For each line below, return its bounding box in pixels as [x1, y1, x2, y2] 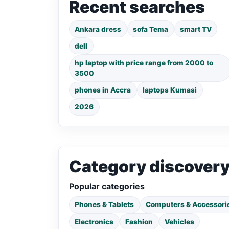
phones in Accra [75, 86, 131, 95]
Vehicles [164, 217, 194, 226]
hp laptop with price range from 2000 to [75, 58, 214, 67]
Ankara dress [75, 25, 122, 33]
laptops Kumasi [143, 86, 197, 95]
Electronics [75, 217, 114, 226]
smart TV [179, 25, 212, 33]
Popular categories [69, 180, 145, 191]
